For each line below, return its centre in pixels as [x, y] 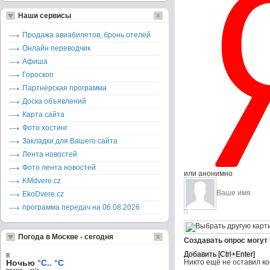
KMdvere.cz [42, 181]
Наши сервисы [45, 16]
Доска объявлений [54, 101]
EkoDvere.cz [43, 194]
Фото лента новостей [59, 168]
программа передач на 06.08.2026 [81, 207]
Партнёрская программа [64, 88]
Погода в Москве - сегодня [66, 237]
